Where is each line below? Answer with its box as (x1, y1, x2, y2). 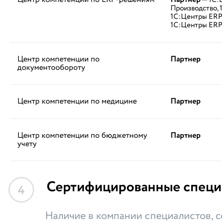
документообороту (17, 62, 86, 73)
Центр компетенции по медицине (17, 96, 137, 107)
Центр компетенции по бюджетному (17, 130, 148, 141)
